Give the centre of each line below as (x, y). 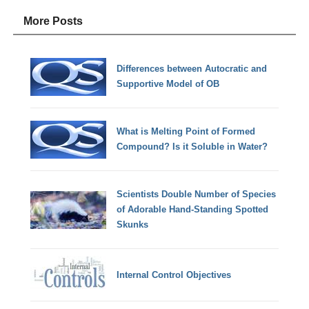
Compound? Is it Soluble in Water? (192, 147)
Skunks (133, 225)
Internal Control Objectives (174, 275)
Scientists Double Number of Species (197, 195)
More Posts (53, 21)
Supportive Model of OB (168, 84)
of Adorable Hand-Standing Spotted (193, 210)
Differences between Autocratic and (192, 69)
